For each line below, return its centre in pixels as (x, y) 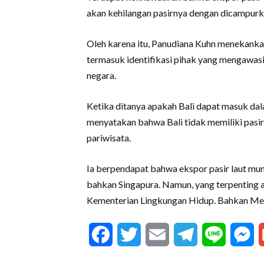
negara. (101, 75)
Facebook (134, 235)
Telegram (219, 235)
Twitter (157, 235)
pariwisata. (109, 138)
